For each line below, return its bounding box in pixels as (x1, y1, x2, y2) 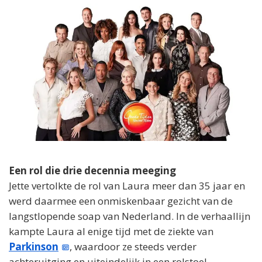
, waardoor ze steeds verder (70, 240, 197, 254)
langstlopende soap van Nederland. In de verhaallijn (9, 209, 250, 223)
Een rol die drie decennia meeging (9, 164, 176, 178)
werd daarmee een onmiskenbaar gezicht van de (9, 194, 233, 208)
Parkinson (9, 240, 58, 254)
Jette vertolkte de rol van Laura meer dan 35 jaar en (9, 179, 245, 193)
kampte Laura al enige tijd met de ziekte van (9, 225, 213, 239)
